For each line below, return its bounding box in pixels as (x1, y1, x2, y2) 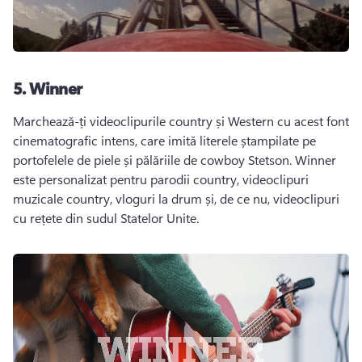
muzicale (13, 190, 63, 207)
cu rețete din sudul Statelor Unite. (13, 209, 202, 226)
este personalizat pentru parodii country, (13, 170, 242, 187)
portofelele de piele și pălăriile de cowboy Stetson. (13, 151, 295, 168)
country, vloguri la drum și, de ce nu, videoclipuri (63, 190, 339, 207)
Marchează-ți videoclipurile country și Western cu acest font (13, 112, 349, 129)
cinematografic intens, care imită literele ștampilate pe (13, 132, 316, 149)
